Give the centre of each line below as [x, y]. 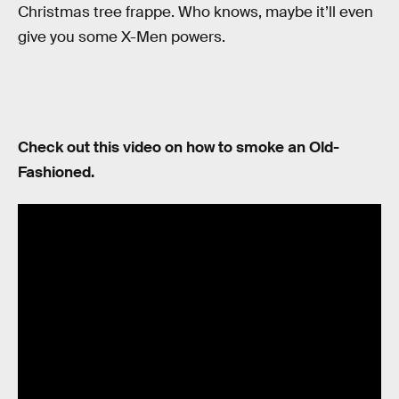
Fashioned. [56, 172]
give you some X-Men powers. [122, 37]
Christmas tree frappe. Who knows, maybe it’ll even [195, 12]
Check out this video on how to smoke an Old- [179, 147]
